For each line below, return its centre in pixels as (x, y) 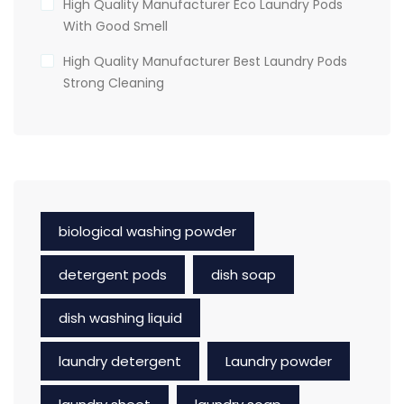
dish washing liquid (120, 317)
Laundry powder (279, 361)
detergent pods (113, 274)
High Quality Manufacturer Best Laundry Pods (205, 61)
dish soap (243, 274)
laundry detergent (120, 361)
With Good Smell (115, 26)
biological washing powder (147, 231)
